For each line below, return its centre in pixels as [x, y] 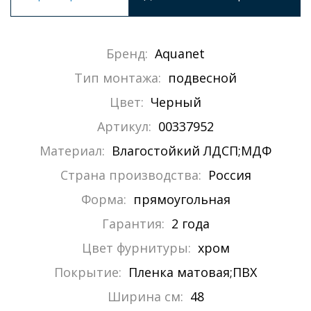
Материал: [72, 151]
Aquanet [180, 54]
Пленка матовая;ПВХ [193, 272]
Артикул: [124, 127]
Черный [176, 102]
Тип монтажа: [118, 78]
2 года [190, 224]
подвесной [202, 78]
